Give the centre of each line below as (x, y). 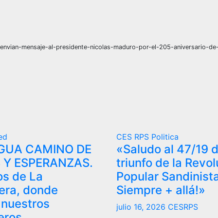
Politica (165, 136)
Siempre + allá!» (161, 190)
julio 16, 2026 (142, 207)
